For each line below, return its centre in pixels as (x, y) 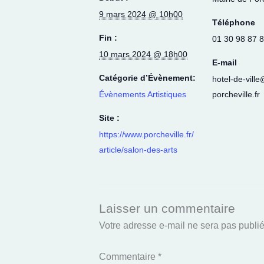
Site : (109, 118)
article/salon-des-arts (138, 149)
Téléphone (234, 22)
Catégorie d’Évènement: (147, 77)
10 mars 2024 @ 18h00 (143, 54)
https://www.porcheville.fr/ (146, 134)
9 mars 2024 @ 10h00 (141, 14)
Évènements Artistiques (143, 94)
